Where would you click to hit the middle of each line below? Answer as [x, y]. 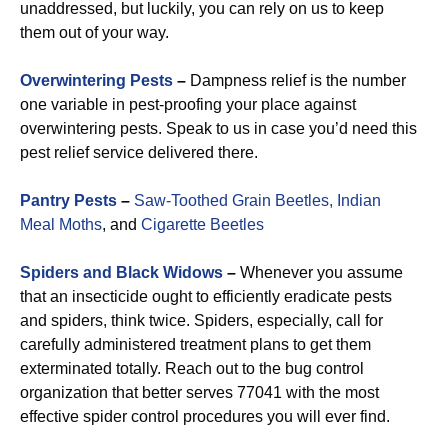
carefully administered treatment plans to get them [195, 344]
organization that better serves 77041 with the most [199, 392]
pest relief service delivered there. [139, 152]
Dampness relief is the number [296, 80]
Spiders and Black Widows [121, 272]
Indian [359, 200]
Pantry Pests [68, 200]
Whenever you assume [319, 272]
